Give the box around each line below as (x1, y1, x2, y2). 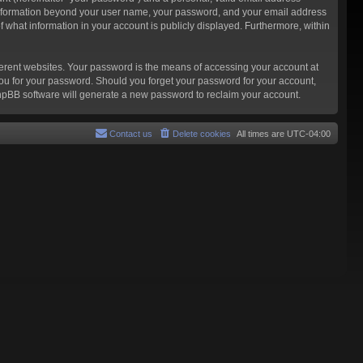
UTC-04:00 (287, 128, 331, 139)
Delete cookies (173, 128, 231, 139)
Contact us (109, 128, 152, 139)
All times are (237, 128, 287, 139)
